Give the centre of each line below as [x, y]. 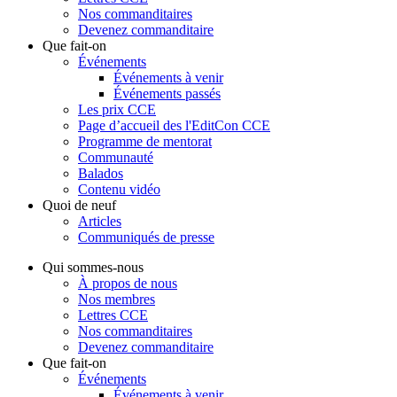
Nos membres [117, 300]
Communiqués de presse [146, 237]
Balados [101, 174]
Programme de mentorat [145, 142]
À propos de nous [128, 284]
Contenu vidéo [119, 190]
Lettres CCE [113, 315]
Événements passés [167, 94]
